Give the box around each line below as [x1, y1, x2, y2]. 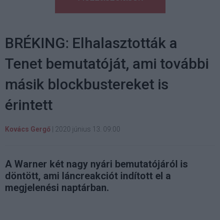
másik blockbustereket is [5, 76, 168, 93]
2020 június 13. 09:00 [55, 125, 120, 133]
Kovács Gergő [5, 125, 51, 133]
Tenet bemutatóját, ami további [5, 55, 209, 72]
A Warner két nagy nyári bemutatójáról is [5, 158, 188, 170]
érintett [5, 96, 53, 113]
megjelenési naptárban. [5, 182, 109, 193]
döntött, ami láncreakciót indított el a [5, 170, 171, 182]
